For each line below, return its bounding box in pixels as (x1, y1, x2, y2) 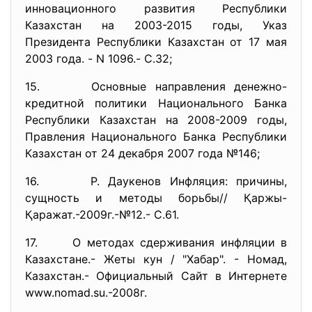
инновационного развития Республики (25, 1, 287, 15)
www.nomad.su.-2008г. (25, 286, 147, 299)
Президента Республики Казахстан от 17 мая (25, 35, 287, 49)
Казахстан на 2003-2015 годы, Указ (25, 18, 287, 32)
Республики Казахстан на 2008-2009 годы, (25, 113, 287, 127)
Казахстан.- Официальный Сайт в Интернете (25, 269, 287, 283)
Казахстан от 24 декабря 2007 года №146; (25, 146, 260, 160)
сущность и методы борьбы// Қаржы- (25, 191, 287, 205)
